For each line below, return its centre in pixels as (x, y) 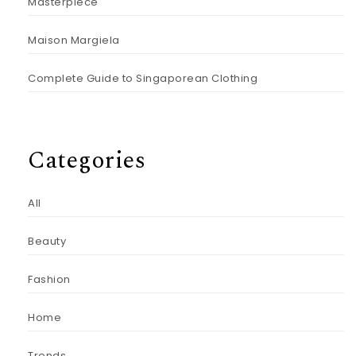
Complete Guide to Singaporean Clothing (143, 78)
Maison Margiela (74, 40)
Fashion (49, 279)
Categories (87, 160)
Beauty (47, 241)
